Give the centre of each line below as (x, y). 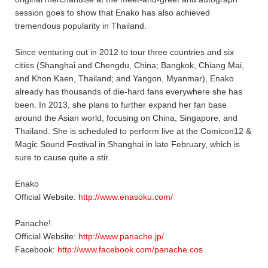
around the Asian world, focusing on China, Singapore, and (126, 118)
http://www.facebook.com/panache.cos (130, 249)
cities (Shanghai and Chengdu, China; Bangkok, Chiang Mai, (130, 65)
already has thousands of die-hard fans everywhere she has (129, 91)
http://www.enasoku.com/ (126, 197)
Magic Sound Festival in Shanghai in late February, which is (127, 144)
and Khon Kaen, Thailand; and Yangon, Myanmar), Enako (124, 78)
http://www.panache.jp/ (121, 236)
